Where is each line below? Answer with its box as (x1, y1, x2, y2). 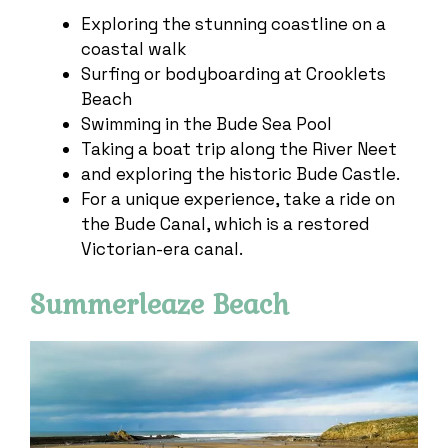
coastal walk (81, 37, 186, 60)
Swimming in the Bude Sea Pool (81, 112, 332, 135)
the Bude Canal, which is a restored (81, 212, 370, 235)
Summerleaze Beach (30, 282, 289, 326)
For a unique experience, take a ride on (81, 187, 395, 210)
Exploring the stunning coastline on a (81, 12, 386, 35)
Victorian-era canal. (81, 237, 247, 260)
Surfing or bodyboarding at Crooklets (81, 62, 386, 85)
